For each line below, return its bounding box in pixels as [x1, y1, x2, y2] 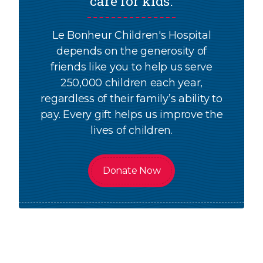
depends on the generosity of [56, 45, 207, 58]
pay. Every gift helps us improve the [40, 108, 223, 122]
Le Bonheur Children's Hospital [52, 29, 211, 42]
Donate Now [102, 165, 161, 177]
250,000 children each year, [60, 76, 203, 90]
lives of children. [90, 124, 173, 137]
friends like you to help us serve [50, 60, 213, 74]
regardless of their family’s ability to [41, 92, 222, 106]
